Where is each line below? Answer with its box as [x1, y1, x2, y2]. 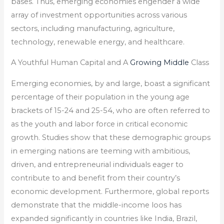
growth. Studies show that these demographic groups [11, 132, 211, 142]
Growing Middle [130, 58, 189, 67]
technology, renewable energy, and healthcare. [11, 37, 185, 46]
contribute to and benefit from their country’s [11, 173, 180, 182]
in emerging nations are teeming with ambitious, [11, 146, 190, 155]
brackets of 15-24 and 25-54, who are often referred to [11, 105, 210, 115]
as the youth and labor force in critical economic [11, 119, 188, 128]
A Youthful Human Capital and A [11, 58, 130, 67]
